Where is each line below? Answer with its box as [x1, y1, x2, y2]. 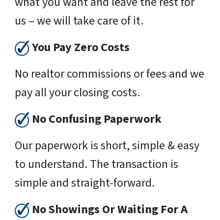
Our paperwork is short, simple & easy [15, 137, 199, 154]
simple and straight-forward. [15, 174, 155, 192]
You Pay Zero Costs [32, 38, 130, 56]
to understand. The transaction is [15, 155, 178, 173]
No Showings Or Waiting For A [32, 200, 188, 218]
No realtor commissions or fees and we [15, 65, 204, 82]
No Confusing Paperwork [32, 110, 162, 128]
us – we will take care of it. [15, 12, 143, 29]
